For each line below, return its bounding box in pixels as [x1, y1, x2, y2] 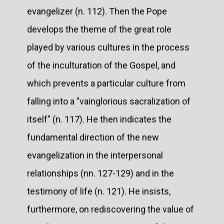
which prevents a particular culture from [27, 77, 185, 88]
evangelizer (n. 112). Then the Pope [27, 5, 167, 16]
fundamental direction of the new [27, 131, 159, 142]
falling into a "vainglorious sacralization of [27, 95, 190, 106]
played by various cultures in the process [27, 41, 189, 52]
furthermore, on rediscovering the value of [27, 203, 194, 214]
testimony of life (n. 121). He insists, [27, 185, 170, 196]
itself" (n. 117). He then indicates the [27, 113, 171, 124]
